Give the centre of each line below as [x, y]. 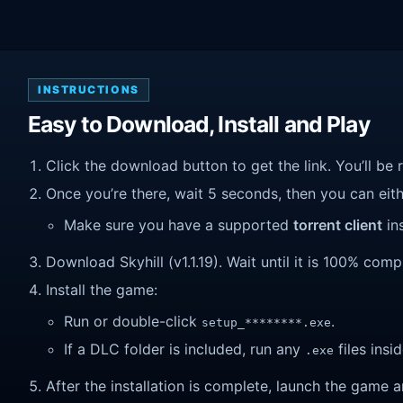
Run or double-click [133, 322]
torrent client [338, 225]
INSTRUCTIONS [89, 89]
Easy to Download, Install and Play [199, 124]
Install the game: [102, 290]
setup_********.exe [266, 323]
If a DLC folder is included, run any [184, 349]
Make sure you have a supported [179, 225]
